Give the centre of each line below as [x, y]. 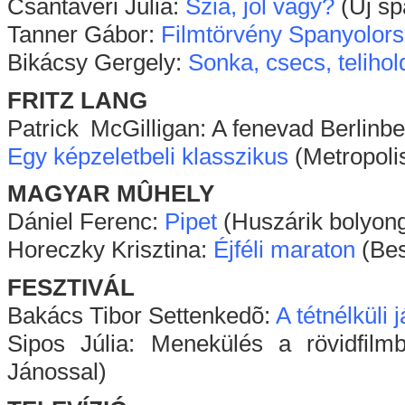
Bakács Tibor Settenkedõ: [141, 315]
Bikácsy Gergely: [98, 62]
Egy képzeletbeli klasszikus [148, 156]
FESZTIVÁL [71, 287]
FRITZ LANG [77, 100]
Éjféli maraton [284, 250]
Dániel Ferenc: [86, 222]
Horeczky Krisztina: [110, 250]
